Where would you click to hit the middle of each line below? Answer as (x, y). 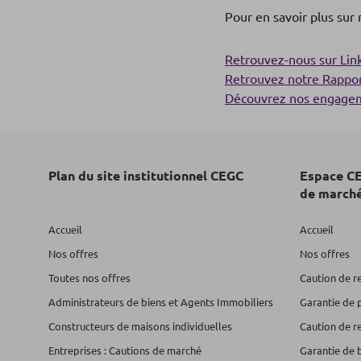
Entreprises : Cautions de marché (125, 350)
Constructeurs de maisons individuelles (140, 326)
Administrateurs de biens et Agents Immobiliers (161, 301)
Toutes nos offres (89, 277)
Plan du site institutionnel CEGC (146, 175)
